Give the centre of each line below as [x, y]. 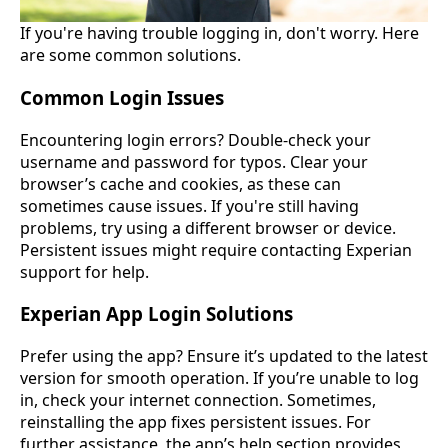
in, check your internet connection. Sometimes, [198, 399]
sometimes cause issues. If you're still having [189, 205]
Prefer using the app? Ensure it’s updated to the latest [224, 355]
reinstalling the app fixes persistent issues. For [195, 421]
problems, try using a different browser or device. [208, 227]
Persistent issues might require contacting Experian [216, 249]
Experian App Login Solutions [156, 314]
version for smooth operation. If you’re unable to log [219, 377]
